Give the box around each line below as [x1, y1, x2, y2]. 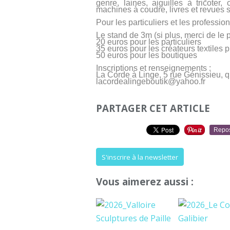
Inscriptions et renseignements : [96, 64, 211, 72]
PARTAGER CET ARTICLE [96, 102, 210, 114]
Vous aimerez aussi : [96, 175, 194, 188]
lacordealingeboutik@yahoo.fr [96, 77, 205, 86]
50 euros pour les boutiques [96, 51, 197, 60]
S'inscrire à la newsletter [102, 152, 178, 162]
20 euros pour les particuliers [96, 37, 201, 46]
